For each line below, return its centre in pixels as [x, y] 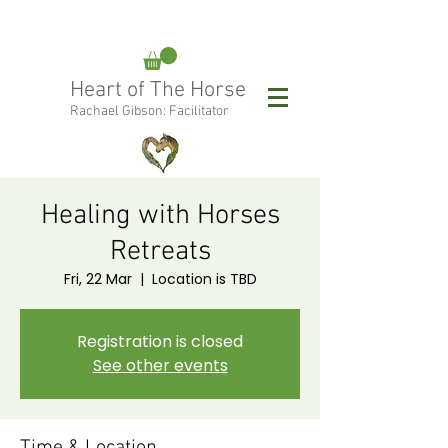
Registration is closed [160, 341]
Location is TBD [204, 279]
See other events [160, 365]
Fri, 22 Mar [97, 279]
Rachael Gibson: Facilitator [149, 111]
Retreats [160, 252]
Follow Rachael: [65, 194]
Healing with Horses [160, 216]
